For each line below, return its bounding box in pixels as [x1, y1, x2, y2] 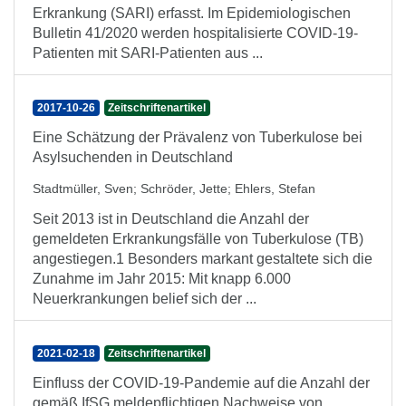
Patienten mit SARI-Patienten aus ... [33, 45, 263, 61]
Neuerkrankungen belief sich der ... [33, 291, 256, 306]
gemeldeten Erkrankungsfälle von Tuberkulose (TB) [33, 231, 363, 246]
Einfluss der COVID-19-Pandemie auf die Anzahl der [33, 375, 370, 391]
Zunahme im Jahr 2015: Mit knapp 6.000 [33, 271, 291, 286]
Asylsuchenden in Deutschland [33, 150, 233, 165]
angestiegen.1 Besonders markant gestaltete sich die [33, 251, 372, 266]
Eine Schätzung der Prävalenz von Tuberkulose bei [33, 130, 362, 145]
